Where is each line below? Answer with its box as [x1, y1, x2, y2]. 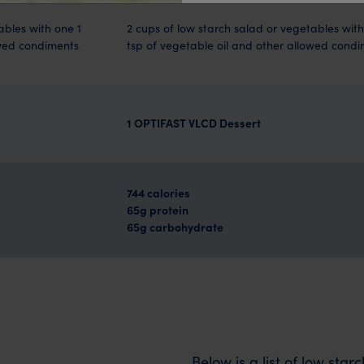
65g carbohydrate [126, 219, 223, 236]
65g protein [126, 201, 188, 219]
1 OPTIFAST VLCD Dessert [126, 115, 261, 132]
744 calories [126, 184, 190, 201]
